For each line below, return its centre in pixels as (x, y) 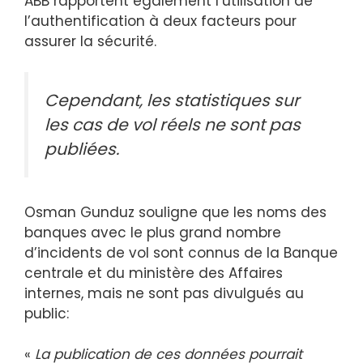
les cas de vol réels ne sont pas (173, 125)
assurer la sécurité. (90, 41)
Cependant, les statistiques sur (172, 101)
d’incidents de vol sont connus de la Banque (181, 252)
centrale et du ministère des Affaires (154, 273)
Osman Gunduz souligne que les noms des (175, 212)
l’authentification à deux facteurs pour (160, 21)
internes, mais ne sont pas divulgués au (164, 293)
